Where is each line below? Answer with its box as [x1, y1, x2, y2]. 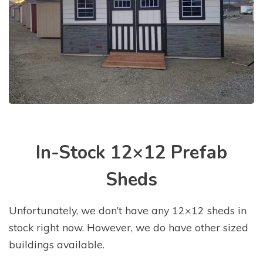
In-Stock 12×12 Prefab [36, 140, 227, 165]
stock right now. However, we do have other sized [9, 220, 248, 234]
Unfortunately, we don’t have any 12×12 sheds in [9, 203, 247, 217]
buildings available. [9, 237, 104, 251]
